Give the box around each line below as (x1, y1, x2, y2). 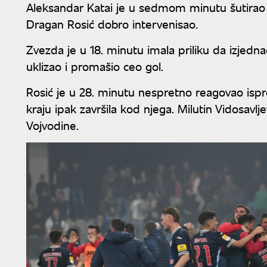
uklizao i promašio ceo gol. (26, 57, 163, 74)
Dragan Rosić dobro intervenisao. (26, 15, 198, 32)
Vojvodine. (26, 116, 79, 133)
